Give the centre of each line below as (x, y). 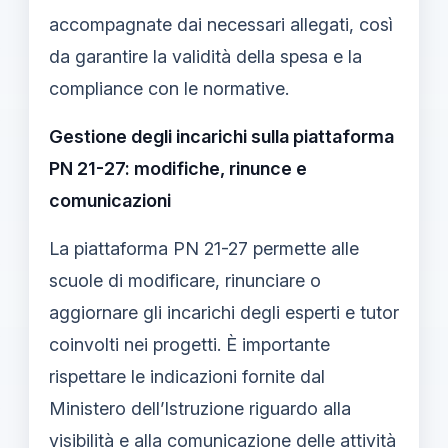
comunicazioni (110, 200)
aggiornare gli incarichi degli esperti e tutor (224, 312)
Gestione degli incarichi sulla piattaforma (221, 136)
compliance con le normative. (169, 88)
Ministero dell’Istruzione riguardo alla (200, 408)
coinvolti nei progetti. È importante (189, 344)
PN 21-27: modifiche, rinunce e (178, 168)
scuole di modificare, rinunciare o (185, 280)
